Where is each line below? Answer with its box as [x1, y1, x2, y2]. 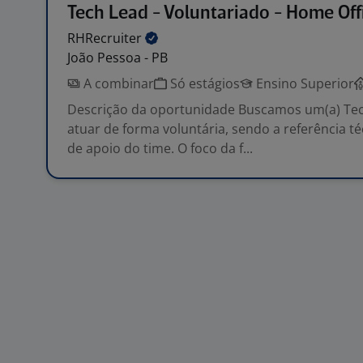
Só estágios [167, 75, 240, 92]
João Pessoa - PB [67, 49, 168, 66]
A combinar [80, 75, 154, 92]
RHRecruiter [67, 29, 145, 47]
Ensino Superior [253, 75, 354, 92]
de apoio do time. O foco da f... [67, 139, 253, 157]
